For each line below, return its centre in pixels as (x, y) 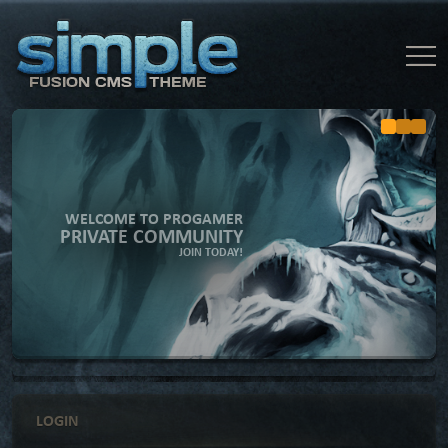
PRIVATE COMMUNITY (151, 235)
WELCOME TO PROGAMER (154, 218)
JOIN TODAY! (211, 252)
